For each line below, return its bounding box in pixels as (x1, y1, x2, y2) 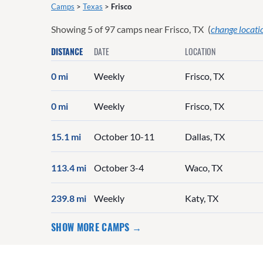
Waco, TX (185, 161, 223, 173)
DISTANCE (51, 45, 83, 58)
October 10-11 (94, 130, 154, 142)
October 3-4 (94, 161, 144, 173)
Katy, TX (185, 192, 219, 204)
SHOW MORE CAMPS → (51, 220, 142, 235)
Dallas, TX (185, 130, 225, 142)
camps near (115, 23, 164, 35)
